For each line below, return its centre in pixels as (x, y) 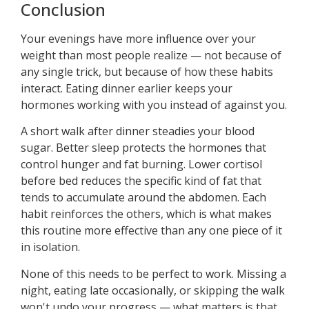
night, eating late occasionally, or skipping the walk (153, 290)
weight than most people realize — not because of (151, 55)
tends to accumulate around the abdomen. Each (143, 198)
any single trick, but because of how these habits (147, 71)
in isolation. (50, 247)
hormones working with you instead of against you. (154, 104)
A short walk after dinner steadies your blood (138, 131)
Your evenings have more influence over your (138, 38)
